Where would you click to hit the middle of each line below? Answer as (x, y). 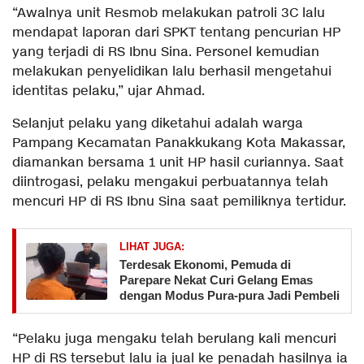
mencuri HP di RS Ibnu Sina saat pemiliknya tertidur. (179, 202)
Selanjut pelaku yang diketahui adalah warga (158, 124)
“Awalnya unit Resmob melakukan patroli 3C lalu (169, 13)
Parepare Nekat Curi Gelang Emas (216, 280)
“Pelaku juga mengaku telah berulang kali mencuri (174, 339)
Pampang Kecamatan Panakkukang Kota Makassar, (179, 143)
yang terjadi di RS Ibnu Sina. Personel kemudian (166, 52)
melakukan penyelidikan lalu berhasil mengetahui (172, 72)
